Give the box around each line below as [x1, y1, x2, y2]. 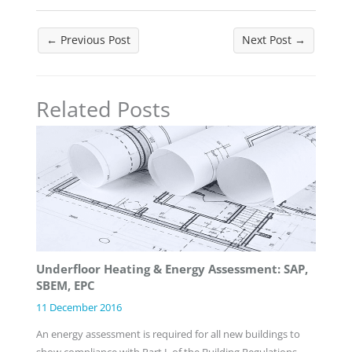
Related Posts [35, 93, 170, 123]
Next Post [242, 32, 295, 48]
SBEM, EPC [35, 277, 95, 295]
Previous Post [57, 32, 130, 48]
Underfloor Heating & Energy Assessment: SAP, [35, 260, 308, 278]
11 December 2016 [35, 299, 122, 314]
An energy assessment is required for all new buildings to [35, 326, 300, 341]
